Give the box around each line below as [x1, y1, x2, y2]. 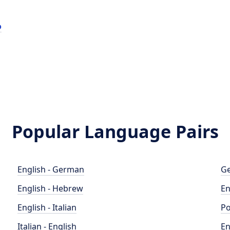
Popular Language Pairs [11, 120, 219, 143]
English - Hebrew [17, 183, 84, 194]
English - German [17, 164, 85, 175]
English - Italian [17, 202, 77, 213]
